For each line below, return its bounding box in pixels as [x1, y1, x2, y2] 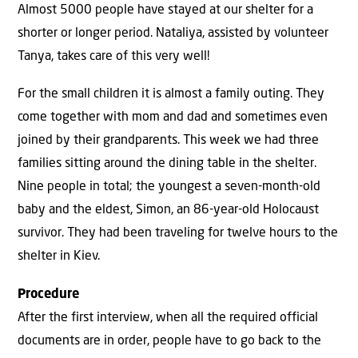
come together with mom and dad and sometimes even [18, 111, 328, 125]
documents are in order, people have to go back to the [18, 334, 321, 348]
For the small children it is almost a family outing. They [18, 88, 324, 101]
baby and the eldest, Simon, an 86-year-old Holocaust [18, 204, 319, 217]
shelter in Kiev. [18, 250, 100, 264]
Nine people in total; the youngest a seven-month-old [18, 181, 320, 194]
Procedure [18, 288, 79, 301]
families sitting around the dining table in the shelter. [18, 157, 316, 171]
